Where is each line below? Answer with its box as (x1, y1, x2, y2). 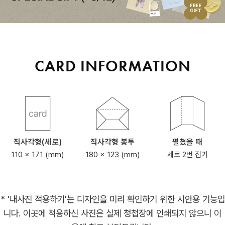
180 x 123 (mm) (85, 150, 140, 160)
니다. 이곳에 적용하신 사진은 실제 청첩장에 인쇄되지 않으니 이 (4, 208, 221, 219)
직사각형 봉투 (90, 137, 135, 147)
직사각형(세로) (13, 137, 62, 147)
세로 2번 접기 (167, 150, 208, 160)
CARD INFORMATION (34, 56, 191, 76)
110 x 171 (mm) (11, 150, 64, 160)
